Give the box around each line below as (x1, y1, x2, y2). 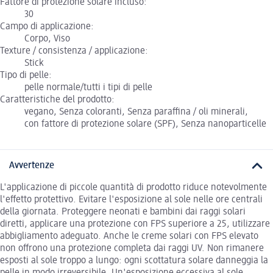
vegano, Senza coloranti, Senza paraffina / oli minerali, (24, 107, 248, 117)
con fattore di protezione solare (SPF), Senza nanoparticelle (24, 119, 266, 129)
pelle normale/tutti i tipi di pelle (24, 82, 152, 93)
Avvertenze (9, 160, 54, 171)
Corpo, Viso (24, 34, 70, 44)
